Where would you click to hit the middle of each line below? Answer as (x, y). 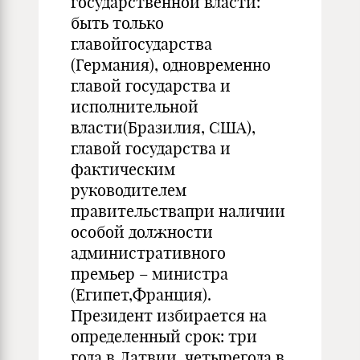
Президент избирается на (169, 315)
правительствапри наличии (178, 211)
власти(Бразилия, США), (163, 127)
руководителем (129, 190)
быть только (117, 23)
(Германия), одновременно (171, 65)
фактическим (123, 169)
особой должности (142, 232)
